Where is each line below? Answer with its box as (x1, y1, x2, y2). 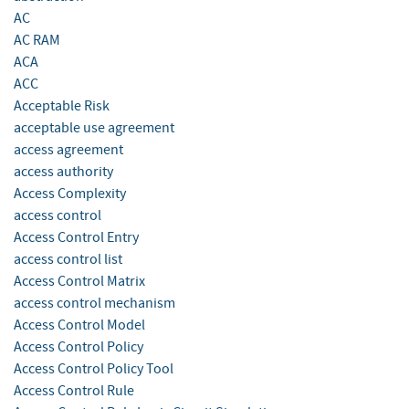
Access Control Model (14, 316, 145, 335)
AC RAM (14, 31, 60, 50)
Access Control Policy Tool (14, 360, 173, 379)
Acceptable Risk (14, 97, 110, 116)
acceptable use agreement (14, 119, 174, 138)
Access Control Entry (14, 228, 139, 247)
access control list (14, 250, 122, 269)
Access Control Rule (14, 382, 134, 401)
